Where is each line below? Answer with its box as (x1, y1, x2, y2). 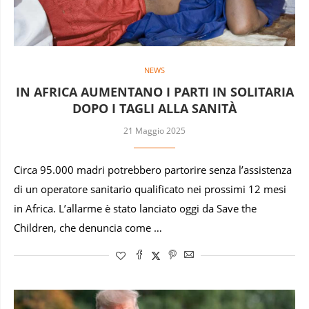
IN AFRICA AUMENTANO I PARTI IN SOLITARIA (15, 83, 294, 100)
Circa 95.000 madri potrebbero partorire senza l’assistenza (14, 163, 292, 177)
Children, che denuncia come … (14, 221, 162, 235)
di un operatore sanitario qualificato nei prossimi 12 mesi (14, 182, 286, 196)
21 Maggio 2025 (123, 124, 186, 137)
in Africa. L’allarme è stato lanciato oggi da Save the (14, 201, 257, 215)
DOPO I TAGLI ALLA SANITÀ (72, 99, 237, 117)
